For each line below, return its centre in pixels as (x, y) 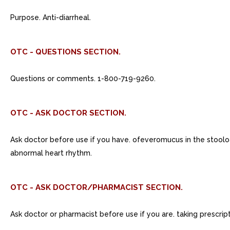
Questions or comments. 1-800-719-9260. (83, 79)
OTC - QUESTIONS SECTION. (65, 52)
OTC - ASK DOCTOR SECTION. (68, 113)
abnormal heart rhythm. (51, 153)
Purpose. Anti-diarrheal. (51, 17)
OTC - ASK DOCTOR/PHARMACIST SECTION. (97, 187)
